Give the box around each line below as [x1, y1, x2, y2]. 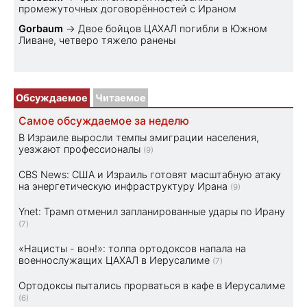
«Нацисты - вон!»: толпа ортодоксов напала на [19, 242, 246, 254]
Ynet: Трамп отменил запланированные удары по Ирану [19, 205, 285, 217]
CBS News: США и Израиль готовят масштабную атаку [19, 168, 281, 180]
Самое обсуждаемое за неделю [19, 114, 189, 127]
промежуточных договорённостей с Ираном [19, 2, 236, 14]
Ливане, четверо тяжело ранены [19, 34, 175, 46]
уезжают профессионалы [19, 143, 140, 155]
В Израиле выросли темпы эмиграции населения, [19, 131, 259, 143]
